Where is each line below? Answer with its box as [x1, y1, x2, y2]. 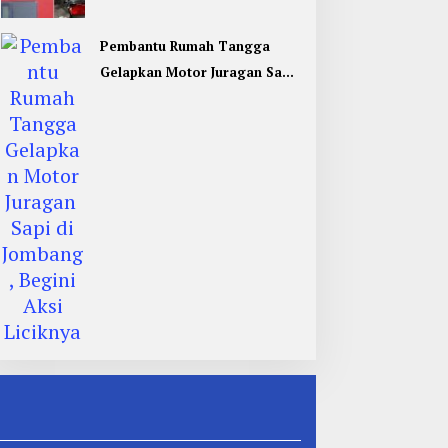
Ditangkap [99, 15, 168, 34]
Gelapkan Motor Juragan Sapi [99, 62, 294, 81]
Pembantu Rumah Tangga [99, 36, 270, 55]
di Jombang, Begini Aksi [99, 88, 256, 107]
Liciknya [99, 114, 154, 133]
